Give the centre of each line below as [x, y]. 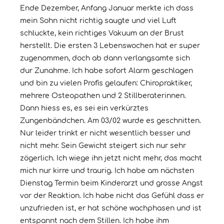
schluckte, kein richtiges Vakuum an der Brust [102, 33]
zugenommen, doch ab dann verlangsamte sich [105, 58]
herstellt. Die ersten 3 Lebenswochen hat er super [110, 46]
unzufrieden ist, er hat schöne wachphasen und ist [111, 208]
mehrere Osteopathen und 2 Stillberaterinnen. [103, 96]
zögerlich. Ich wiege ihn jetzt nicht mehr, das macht [111, 158]
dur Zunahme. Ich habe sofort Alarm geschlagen [106, 71]
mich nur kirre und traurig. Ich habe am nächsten [107, 171]
